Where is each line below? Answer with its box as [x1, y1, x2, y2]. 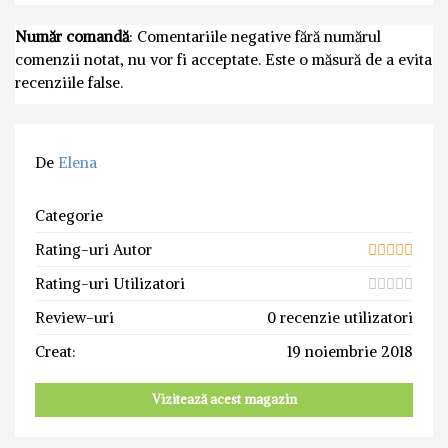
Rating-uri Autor [35, 240, 152, 260]
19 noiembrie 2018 [287, 342, 413, 362]
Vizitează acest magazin [151, 391, 297, 409]
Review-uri [35, 308, 114, 328]
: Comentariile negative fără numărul [129, 27, 381, 47]
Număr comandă [15, 27, 129, 47]
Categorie [35, 206, 103, 226]
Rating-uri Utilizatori [35, 274, 185, 294]
